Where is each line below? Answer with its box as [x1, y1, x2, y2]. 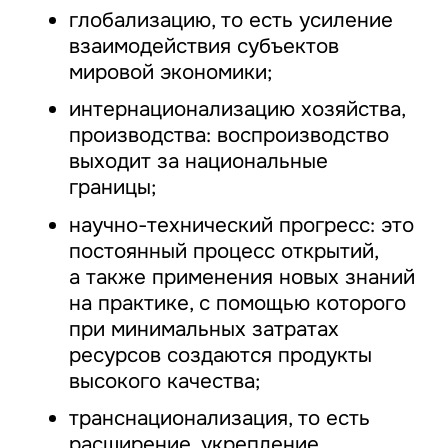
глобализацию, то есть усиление [68, 6, 393, 33]
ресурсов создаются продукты [68, 341, 372, 368]
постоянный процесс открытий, [68, 237, 378, 264]
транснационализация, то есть [68, 405, 370, 432]
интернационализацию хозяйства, [68, 96, 405, 123]
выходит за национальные [68, 148, 328, 175]
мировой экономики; [68, 58, 272, 85]
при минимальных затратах [68, 315, 339, 342]
